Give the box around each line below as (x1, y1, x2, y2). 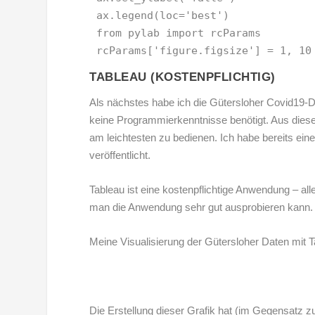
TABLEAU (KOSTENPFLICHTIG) (89, 70, 276, 84)
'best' (185, 9, 224, 22)
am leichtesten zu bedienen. (89, 131, 218, 144)
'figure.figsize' (153, 44, 255, 58)
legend (115, 9, 154, 22)
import (166, 27, 205, 40)
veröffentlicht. (89, 149, 151, 162)
